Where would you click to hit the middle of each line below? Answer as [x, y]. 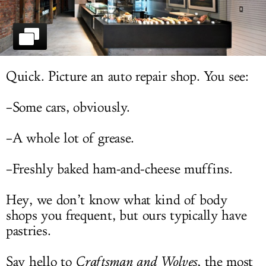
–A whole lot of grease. [70, 139]
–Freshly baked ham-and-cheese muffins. [119, 170]
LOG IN [133, 13]
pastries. [28, 231]
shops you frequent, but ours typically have [127, 216]
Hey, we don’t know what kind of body [117, 200]
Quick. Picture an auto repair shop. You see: [127, 77]
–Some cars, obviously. [68, 108]
